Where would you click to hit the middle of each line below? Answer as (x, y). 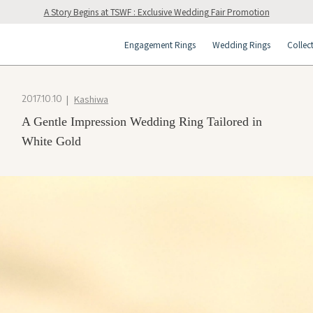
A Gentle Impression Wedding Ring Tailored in (142, 122)
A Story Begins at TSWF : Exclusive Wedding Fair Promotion (156, 12)
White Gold (51, 141)
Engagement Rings (160, 44)
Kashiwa (91, 99)
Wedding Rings (241, 44)
